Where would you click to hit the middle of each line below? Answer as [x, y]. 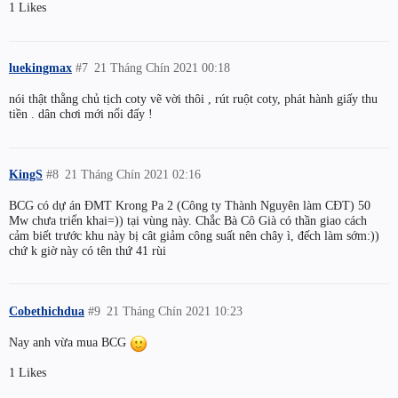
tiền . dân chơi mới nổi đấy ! [81, 113]
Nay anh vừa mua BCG [69, 342]
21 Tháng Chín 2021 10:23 [175, 310]
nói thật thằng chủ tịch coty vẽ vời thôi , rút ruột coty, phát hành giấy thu [193, 98]
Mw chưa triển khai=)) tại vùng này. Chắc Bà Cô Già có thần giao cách [188, 220]
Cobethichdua [47, 310]
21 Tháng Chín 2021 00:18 [163, 68]
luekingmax [40, 68]
